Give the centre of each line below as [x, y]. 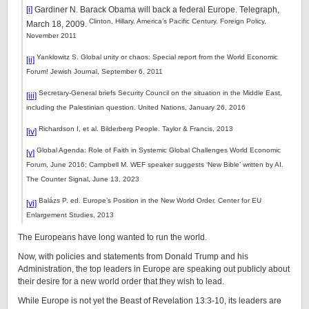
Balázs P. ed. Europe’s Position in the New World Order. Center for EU [149, 200]
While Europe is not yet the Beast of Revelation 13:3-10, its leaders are [150, 301]
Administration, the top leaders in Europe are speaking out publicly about [154, 269]
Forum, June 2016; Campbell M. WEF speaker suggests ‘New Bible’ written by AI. [155, 165]
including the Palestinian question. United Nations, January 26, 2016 [136, 107]
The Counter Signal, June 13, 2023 [83, 179]
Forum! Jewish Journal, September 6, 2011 [94, 71]
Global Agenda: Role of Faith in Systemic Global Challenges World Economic [158, 150]
